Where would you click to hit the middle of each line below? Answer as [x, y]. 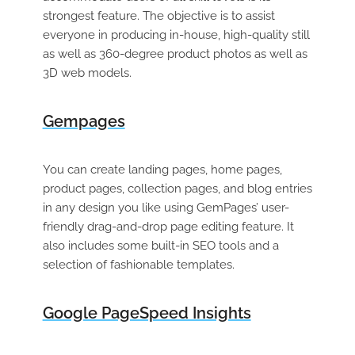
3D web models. [87, 73]
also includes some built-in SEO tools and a [160, 246]
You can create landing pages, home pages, [162, 170]
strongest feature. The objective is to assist [158, 16]
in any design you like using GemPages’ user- [166, 208]
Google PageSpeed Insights [147, 313]
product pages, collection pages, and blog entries [177, 189]
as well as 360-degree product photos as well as [175, 54]
